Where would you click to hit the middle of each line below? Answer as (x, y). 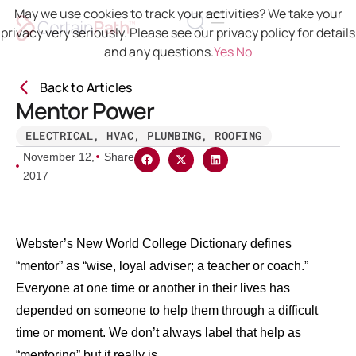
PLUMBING (174, 135)
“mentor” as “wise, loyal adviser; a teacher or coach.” (162, 266)
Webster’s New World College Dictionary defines (154, 244)
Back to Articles (86, 87)
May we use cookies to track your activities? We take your (178, 14)
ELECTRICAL (59, 135)
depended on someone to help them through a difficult (167, 310)
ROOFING (238, 135)
